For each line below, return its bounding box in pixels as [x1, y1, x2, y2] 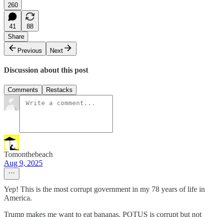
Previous [17, 46, 42, 54]
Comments [8, 86, 38, 94]
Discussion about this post [4, 65, 88, 74]
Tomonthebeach [4, 150, 53, 159]
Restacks [46, 86, 73, 94]
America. [4, 194, 32, 202]
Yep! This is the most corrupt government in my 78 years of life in [4, 185, 205, 194]
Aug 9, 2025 [4, 159, 43, 168]
